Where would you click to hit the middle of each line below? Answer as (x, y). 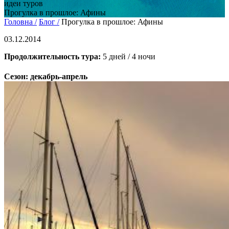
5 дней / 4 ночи (128, 56)
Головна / (20, 22)
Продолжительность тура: (52, 56)
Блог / (49, 22)
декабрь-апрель (58, 77)
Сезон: (16, 77)
